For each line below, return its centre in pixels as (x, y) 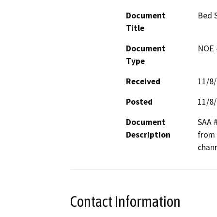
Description (148, 134)
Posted (139, 101)
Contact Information (125, 201)
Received (143, 81)
